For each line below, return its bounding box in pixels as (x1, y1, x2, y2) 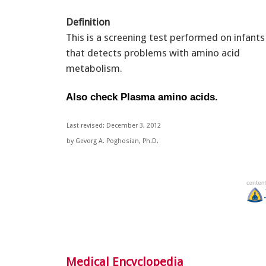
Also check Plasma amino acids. (66, 91, 218, 103)
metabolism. (66, 62, 122, 74)
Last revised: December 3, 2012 (66, 121, 161, 129)
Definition (66, 15, 110, 28)
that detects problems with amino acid (66, 46, 240, 59)
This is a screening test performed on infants (66, 31, 265, 43)
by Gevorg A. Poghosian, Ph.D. (66, 137, 159, 145)
